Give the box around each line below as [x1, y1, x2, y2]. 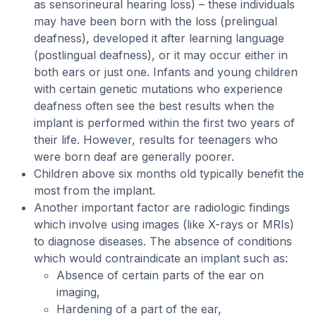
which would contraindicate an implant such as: [34, 251, 288, 265]
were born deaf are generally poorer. [34, 150, 234, 164]
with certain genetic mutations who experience [34, 82, 283, 96]
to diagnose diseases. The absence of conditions [34, 234, 292, 248]
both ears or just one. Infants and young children [34, 65, 298, 79]
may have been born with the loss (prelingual [34, 14, 277, 28]
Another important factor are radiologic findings [34, 200, 290, 214]
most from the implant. [34, 183, 155, 197]
